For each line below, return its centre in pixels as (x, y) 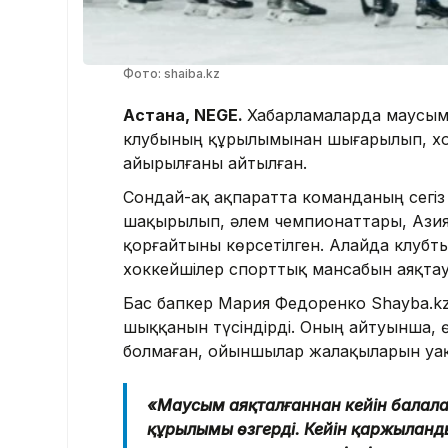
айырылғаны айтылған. (215, 162)
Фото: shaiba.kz (171, 73)
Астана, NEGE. (185, 114)
